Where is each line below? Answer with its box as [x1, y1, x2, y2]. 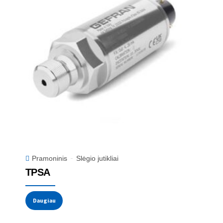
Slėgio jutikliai [76, 154, 118, 162]
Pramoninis [32, 154, 67, 162]
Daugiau [32, 196, 56, 205]
